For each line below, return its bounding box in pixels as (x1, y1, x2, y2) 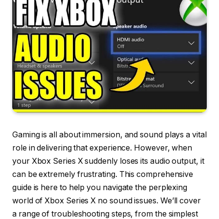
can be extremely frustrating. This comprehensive (12, 170, 194, 179)
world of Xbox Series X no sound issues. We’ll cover (12, 196, 201, 206)
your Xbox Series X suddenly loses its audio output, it (12, 156, 204, 166)
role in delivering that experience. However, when (12, 143, 193, 153)
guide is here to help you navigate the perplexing (12, 183, 188, 193)
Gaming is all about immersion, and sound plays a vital (12, 130, 207, 140)
